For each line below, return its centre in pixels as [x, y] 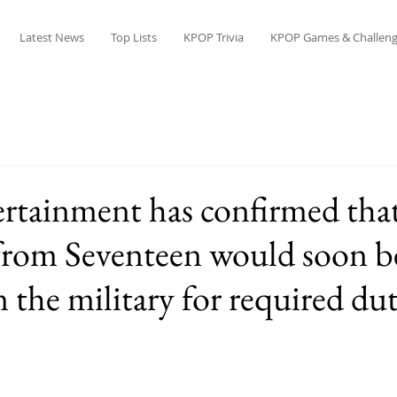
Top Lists [133, 37]
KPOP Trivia [213, 37]
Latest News [51, 37]
